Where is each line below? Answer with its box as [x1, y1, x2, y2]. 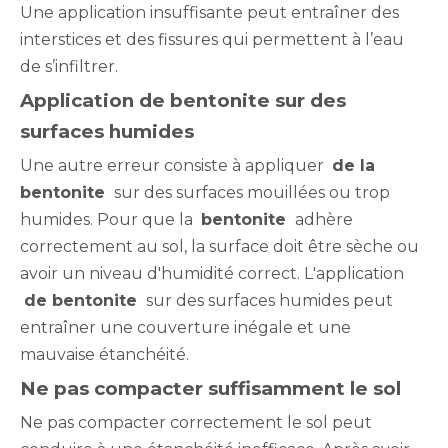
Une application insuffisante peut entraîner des [20, 2, 399, 22]
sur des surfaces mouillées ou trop [110, 182, 390, 202]
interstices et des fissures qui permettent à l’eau [20, 29, 404, 49]
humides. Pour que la [20, 209, 201, 229]
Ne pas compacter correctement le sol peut [20, 412, 372, 432]
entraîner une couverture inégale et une [20, 317, 351, 337]
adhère [291, 209, 353, 229]
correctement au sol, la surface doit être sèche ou [20, 236, 419, 256]
